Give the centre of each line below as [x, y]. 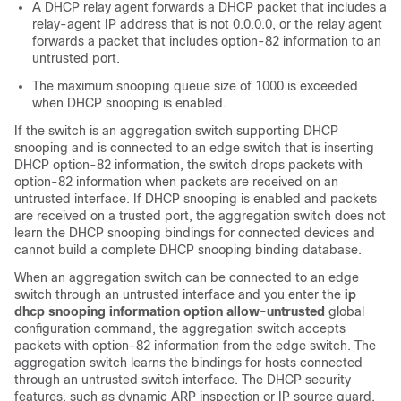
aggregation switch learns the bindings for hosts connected [188, 363]
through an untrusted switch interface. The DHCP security [183, 380]
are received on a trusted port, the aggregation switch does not [200, 216]
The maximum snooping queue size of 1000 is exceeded [195, 86]
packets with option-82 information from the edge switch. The [195, 346]
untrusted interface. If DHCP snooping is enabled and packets [196, 199]
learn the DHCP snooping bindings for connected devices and [195, 233]
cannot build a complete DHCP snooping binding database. [188, 250]
